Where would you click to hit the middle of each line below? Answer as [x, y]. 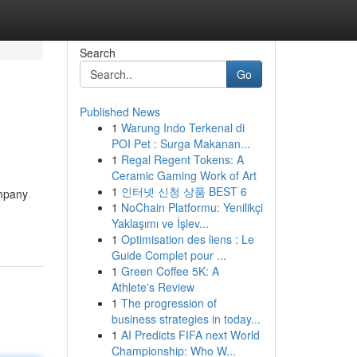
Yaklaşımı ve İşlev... [160, 223]
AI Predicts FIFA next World [190, 335]
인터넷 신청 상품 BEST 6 [184, 191]
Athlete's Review [153, 287]
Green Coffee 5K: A [170, 271]
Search [97, 53]
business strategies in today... [186, 319]
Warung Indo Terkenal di [182, 127]
